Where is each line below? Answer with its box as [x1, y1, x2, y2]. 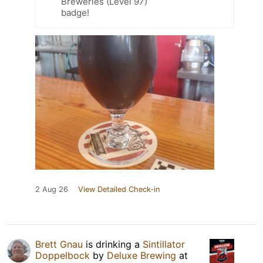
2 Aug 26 [35, 185, 68, 194]
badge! [61, 7, 89, 19]
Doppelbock [35, 249, 90, 262]
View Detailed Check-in [78, 185, 160, 194]
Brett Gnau [35, 238, 83, 251]
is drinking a [83, 238, 143, 251]
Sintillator [143, 238, 185, 251]
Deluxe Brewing [107, 249, 176, 262]
